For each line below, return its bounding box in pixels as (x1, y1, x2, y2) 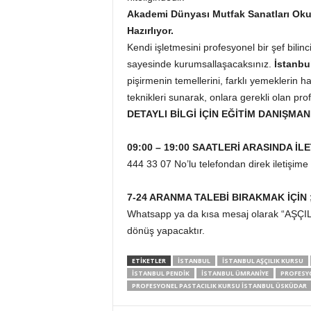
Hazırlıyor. (126, 25, 174, 36)
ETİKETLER (131, 256, 166, 265)
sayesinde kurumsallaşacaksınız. (126, 58, 274, 69)
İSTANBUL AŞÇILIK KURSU (221, 256, 303, 265)
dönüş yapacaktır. (126, 225, 205, 236)
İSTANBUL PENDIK (131, 269, 190, 278)
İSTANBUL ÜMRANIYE (201, 269, 269, 278)
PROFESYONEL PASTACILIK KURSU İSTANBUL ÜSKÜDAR (131, 281, 307, 290)
